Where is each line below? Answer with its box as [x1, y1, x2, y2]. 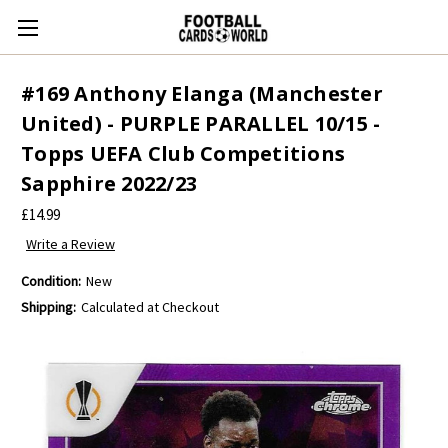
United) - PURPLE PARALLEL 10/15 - [21, 110, 381, 138]
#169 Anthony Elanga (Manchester [21, 80, 383, 108]
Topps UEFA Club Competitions [21, 140, 345, 168]
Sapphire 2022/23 [21, 170, 197, 198]
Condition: [21, 272, 81, 291]
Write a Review [25, 235, 115, 254]
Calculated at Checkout [80, 298, 219, 317]
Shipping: [21, 298, 76, 317]
